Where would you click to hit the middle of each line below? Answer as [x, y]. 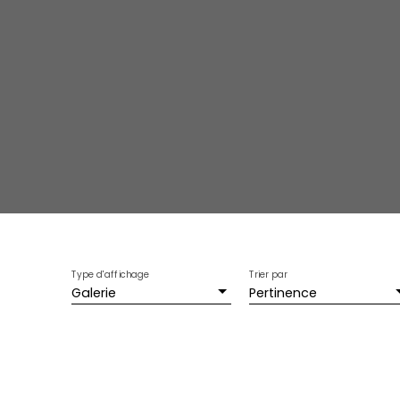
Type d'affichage [111, 275]
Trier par [268, 275]
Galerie [94, 293]
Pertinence [283, 293]
